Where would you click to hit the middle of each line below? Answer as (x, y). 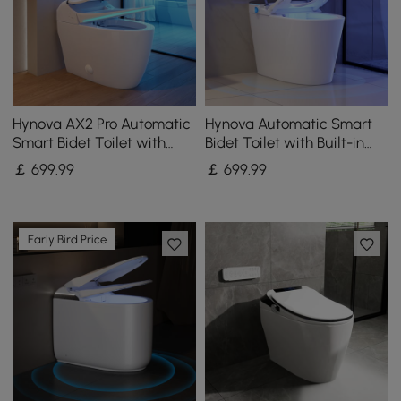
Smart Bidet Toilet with (90, 142)
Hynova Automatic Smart (288, 123)
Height (226, 179)
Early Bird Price (68, 239)
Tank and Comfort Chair (285, 161)
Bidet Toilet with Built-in (284, 142)
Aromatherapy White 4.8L (96, 161)
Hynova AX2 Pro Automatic (102, 123)
